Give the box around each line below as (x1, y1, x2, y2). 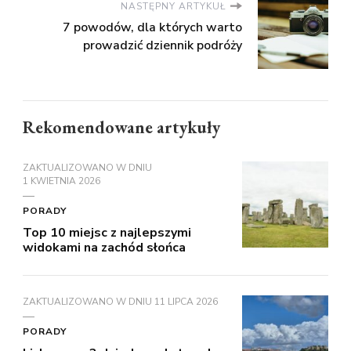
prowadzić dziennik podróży (83, 36, 242, 54)
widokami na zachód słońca (23, 238, 186, 256)
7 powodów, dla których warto (63, 18, 242, 36)
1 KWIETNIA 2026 (23, 174, 100, 187)
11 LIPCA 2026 (154, 295, 218, 308)
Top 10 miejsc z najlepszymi (23, 223, 191, 241)
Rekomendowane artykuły (23, 115, 220, 139)
